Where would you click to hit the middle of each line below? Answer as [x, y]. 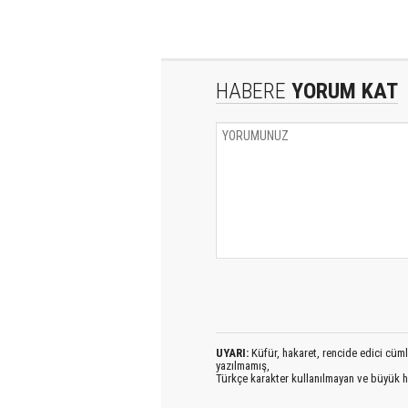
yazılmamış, [243, 365]
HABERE [251, 91]
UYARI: [232, 352]
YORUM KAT [342, 91]
